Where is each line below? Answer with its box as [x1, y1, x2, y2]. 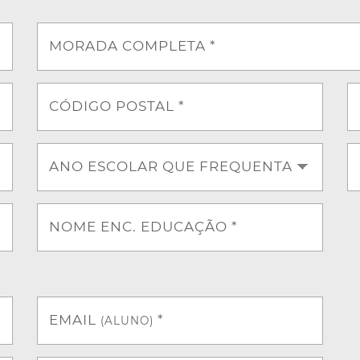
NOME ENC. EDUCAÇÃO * [48, 218, 238, 235]
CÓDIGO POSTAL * [48, 97, 185, 114]
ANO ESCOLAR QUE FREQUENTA [48, 157, 292, 174]
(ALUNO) [100, 313, 153, 327]
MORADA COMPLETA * [48, 37, 216, 54]
